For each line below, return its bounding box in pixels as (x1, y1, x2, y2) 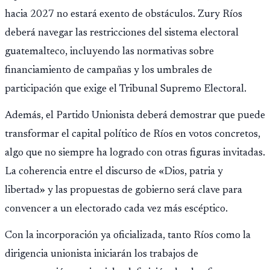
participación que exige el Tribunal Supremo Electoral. (5, 84, 246, 95)
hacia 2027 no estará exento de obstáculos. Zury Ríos (5, 9, 242, 20)
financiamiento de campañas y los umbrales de (5, 65, 212, 77)
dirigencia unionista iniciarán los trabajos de (5, 249, 198, 260)
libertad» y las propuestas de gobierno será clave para (5, 185, 242, 196)
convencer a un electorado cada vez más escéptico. (5, 204, 228, 215)
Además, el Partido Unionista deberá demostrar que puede (5, 110, 265, 122)
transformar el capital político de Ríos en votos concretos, (5, 129, 260, 140)
